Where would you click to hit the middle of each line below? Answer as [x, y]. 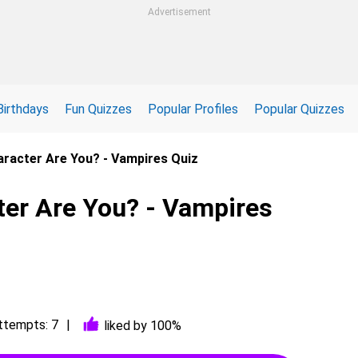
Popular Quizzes [299, 109]
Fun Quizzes [98, 109]
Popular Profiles [193, 109]
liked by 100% [143, 325]
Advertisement [179, 12]
